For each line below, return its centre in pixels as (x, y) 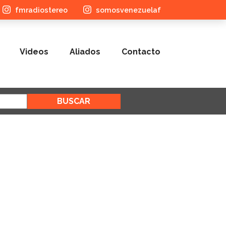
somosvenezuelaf (128, 10)
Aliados (85, 51)
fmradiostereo (41, 10)
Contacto (141, 51)
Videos (34, 51)
